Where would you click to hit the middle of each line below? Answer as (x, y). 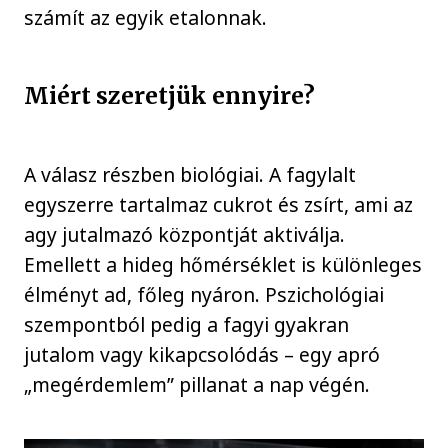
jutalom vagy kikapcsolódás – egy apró (202, 355)
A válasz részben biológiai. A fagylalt (190, 175)
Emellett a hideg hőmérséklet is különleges (223, 265)
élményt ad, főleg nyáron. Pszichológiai (204, 295)
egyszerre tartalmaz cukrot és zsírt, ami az (219, 205)
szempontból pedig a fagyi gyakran (187, 325)
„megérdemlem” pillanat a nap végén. (197, 385)
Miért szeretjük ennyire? (170, 96)
